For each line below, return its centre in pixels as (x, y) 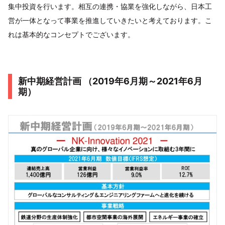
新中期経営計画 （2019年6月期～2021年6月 (110, 81)
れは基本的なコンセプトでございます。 (71, 35)
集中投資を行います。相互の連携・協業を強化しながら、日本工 (110, 7)
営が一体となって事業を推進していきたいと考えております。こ (110, 21)
